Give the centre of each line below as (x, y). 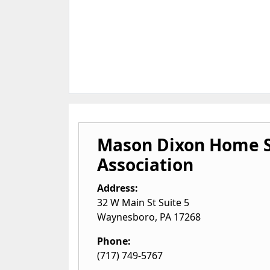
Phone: (114, 241)
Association (145, 165)
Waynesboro (126, 217)
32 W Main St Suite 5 (143, 202)
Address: (118, 188)
